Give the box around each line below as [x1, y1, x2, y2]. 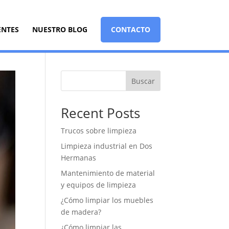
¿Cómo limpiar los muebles [61, 195, 154, 205]
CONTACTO [110, 25, 150, 34]
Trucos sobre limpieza [61, 126, 137, 135]
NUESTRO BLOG [32, 25, 87, 34]
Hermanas [61, 153, 97, 163]
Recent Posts [61, 104, 141, 122]
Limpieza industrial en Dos [61, 141, 153, 151]
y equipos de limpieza [61, 180, 136, 190]
